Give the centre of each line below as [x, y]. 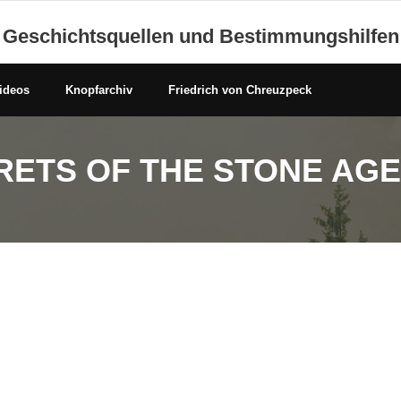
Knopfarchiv [99, 90]
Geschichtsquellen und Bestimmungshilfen [200, 36]
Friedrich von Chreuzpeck [240, 90]
